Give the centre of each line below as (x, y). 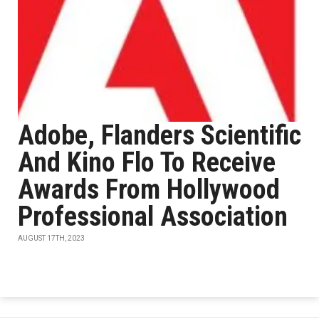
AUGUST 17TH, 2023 (51, 238)
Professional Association (153, 216)
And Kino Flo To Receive (147, 162)
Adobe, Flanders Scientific (159, 135)
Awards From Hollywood (149, 189)
